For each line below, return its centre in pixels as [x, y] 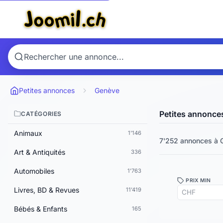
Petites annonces [47, 91]
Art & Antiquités [40, 152]
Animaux [28, 133]
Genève [107, 91]
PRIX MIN [198, 180]
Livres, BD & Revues [47, 190]
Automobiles [34, 171]
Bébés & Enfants [41, 209]
